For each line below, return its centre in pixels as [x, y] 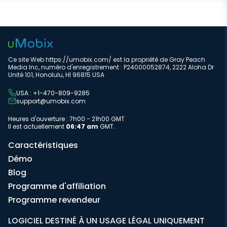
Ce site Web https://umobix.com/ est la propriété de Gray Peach [107, 60]
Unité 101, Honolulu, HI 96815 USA [56, 75]
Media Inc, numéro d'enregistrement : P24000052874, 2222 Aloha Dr [111, 67]
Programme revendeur [54, 200]
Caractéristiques [43, 145]
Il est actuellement [37, 126]
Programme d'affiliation [57, 186]
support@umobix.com [51, 101]
